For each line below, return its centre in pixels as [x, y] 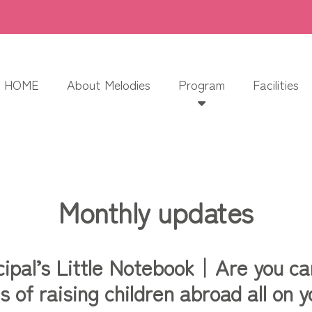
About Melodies [109, 85]
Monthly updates [156, 211]
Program [202, 85]
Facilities [276, 85]
